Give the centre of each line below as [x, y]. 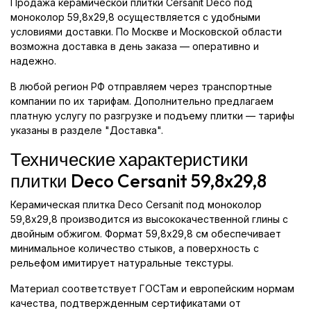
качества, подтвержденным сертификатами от [126, 303]
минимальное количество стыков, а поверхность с [135, 248]
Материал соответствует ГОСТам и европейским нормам [152, 288]
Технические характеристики [129, 159]
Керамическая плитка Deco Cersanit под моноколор [136, 204]
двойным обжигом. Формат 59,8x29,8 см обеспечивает [146, 234]
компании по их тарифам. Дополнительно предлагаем [142, 101]
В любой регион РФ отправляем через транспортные [141, 86]
